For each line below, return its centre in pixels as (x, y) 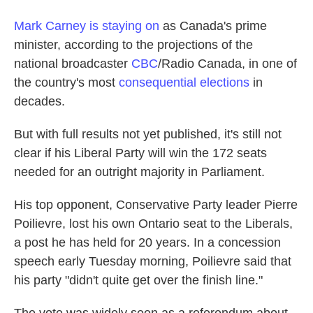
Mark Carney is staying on (87, 26)
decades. (39, 101)
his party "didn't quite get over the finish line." (138, 280)
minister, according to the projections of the (133, 45)
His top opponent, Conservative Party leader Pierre (156, 205)
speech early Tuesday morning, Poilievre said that (153, 261)
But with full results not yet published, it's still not (148, 134)
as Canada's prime (213, 26)
